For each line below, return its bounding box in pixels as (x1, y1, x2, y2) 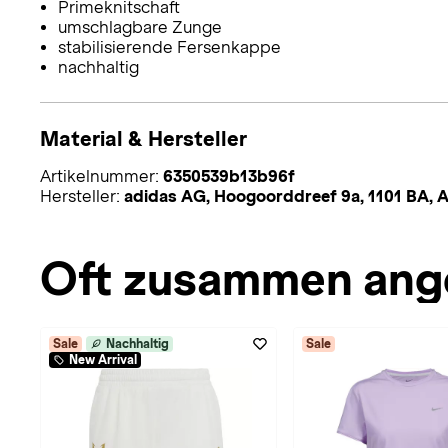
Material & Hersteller (40, 127, 247, 151)
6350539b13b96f (163, 167, 295, 187)
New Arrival (69, 353, 137, 368)
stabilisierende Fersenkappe (57, 38, 281, 58)
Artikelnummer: (40, 167, 163, 187)
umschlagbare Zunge (57, 18, 222, 38)
